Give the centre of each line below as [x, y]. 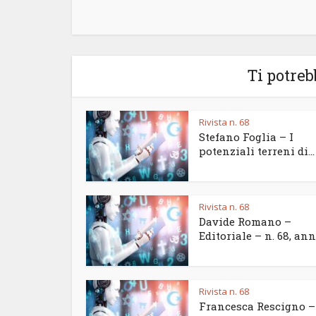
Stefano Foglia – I [246, 137]
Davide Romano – [245, 222]
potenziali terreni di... [257, 151]
